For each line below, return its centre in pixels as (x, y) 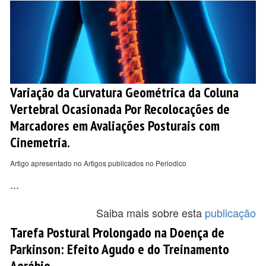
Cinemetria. (40, 142)
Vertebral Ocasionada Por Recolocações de (120, 109)
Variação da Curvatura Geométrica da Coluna (124, 92)
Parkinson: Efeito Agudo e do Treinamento (120, 249)
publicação (230, 213)
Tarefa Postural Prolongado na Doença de (117, 232)
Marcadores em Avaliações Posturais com (115, 125)
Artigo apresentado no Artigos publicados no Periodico (98, 163)
